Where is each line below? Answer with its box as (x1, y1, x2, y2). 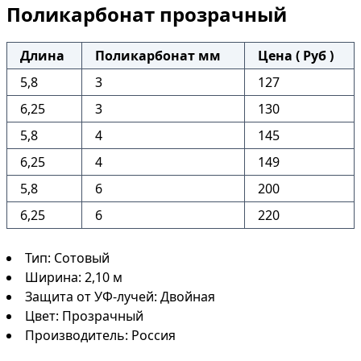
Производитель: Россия (25, 326, 176, 344)
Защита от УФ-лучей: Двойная (25, 288, 215, 305)
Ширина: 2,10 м (25, 268, 122, 286)
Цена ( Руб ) (258, 47, 334, 64)
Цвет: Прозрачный (25, 307, 143, 325)
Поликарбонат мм (95, 47, 221, 64)
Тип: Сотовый (25, 249, 110, 267)
